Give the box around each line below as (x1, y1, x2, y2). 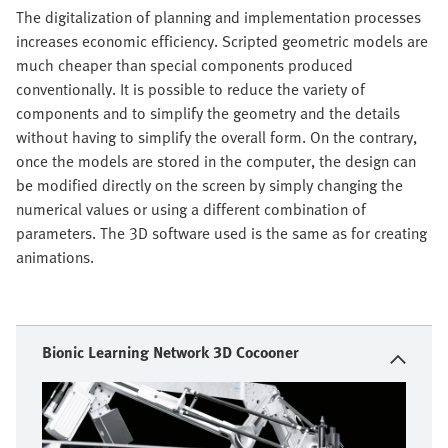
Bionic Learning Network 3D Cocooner (42, 340, 299, 365)
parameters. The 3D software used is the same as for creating (16, 221, 427, 246)
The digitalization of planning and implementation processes (16, 5, 421, 30)
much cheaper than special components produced (16, 53, 353, 78)
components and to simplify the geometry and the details (16, 101, 400, 126)
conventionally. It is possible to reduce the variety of (16, 77, 365, 102)
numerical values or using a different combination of (16, 197, 366, 222)
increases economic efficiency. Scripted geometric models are (16, 29, 428, 54)
